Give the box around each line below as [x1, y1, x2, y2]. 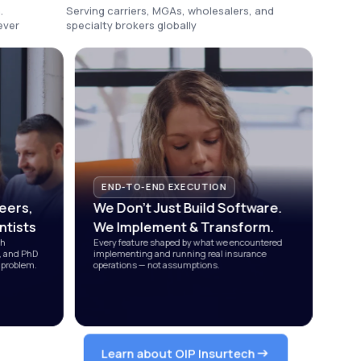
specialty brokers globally [66, 18, 197, 33]
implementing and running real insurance [93, 247, 267, 259]
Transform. [197, 217, 274, 236]
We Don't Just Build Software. [93, 197, 282, 217]
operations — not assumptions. [93, 258, 220, 271]
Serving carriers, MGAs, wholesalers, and [66, 3, 275, 19]
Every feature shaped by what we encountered [93, 235, 283, 248]
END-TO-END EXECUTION [101, 180, 227, 193]
